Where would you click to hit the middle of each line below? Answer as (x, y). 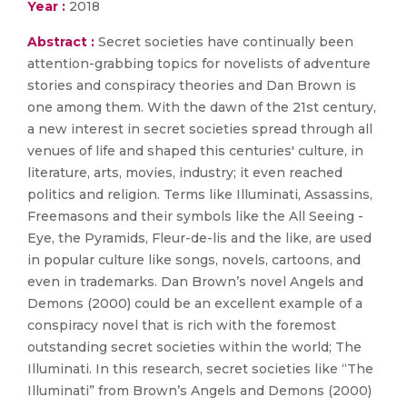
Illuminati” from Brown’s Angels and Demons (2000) (199, 391)
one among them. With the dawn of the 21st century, (202, 107)
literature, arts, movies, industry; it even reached (185, 173)
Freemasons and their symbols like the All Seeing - (195, 216)
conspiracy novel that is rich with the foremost (182, 325)
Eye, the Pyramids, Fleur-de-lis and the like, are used (199, 238)
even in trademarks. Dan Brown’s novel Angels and (195, 282)
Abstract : (63, 42)
